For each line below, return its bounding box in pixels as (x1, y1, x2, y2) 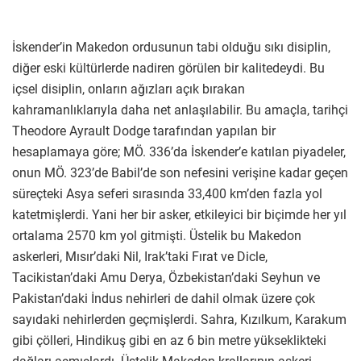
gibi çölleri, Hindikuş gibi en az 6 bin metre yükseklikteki (12, 333, 326, 349)
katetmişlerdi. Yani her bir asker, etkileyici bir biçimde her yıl (12, 207, 346, 223)
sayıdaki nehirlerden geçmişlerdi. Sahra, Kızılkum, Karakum (12, 312, 346, 328)
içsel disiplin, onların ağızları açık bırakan (12, 81, 245, 98)
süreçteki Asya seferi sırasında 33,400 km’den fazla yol (12, 186, 322, 202)
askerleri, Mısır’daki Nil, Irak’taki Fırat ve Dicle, (12, 249, 268, 265)
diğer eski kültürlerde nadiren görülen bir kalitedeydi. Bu (12, 60, 325, 77)
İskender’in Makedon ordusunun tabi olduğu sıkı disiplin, (12, 39, 330, 56)
